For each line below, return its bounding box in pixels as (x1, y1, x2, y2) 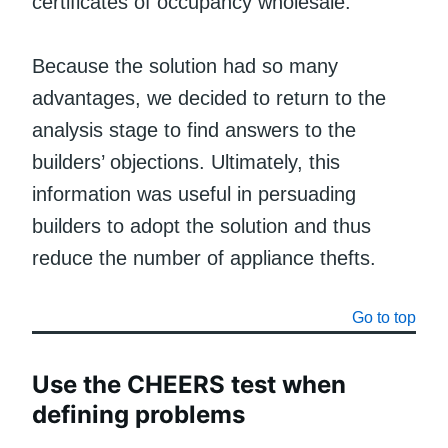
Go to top (352, 308, 416, 326)
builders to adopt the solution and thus (32, 214, 371, 237)
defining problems (32, 399, 245, 429)
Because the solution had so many (32, 54, 338, 77)
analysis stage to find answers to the (32, 118, 356, 141)
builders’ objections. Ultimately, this (32, 150, 340, 173)
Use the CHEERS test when (32, 369, 346, 399)
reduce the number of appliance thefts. (32, 246, 382, 269)
